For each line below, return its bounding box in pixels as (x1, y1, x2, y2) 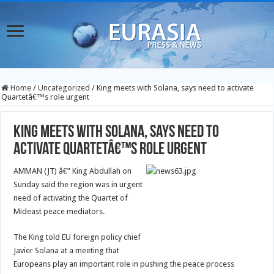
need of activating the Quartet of (13, 193, 128, 202)
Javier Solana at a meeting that (13, 246, 120, 255)
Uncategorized (38, 83, 91, 92)
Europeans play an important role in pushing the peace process (13, 259, 235, 268)
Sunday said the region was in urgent (13, 180, 143, 189)
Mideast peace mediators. (13, 207, 105, 216)
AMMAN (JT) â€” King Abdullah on (13, 166, 132, 176)
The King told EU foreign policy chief (13, 232, 141, 242)
